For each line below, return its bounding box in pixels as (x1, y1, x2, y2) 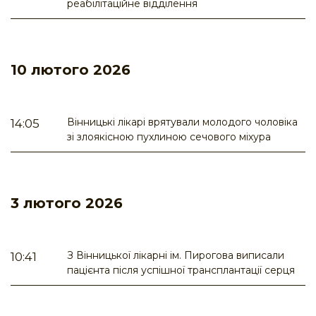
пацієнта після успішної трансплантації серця (67, 264, 295, 277)
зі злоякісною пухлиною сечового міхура (67, 130, 271, 144)
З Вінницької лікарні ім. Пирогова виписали (67, 249, 284, 262)
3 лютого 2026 (11, 195, 123, 212)
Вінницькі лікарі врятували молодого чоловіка (67, 116, 298, 129)
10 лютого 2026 (11, 61, 130, 79)
